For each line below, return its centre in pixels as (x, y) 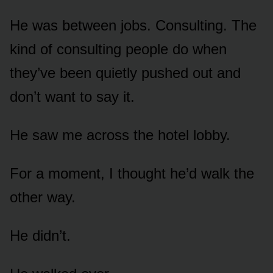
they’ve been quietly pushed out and (125, 73)
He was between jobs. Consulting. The (133, 25)
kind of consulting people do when (118, 49)
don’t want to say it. (72, 96)
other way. (43, 197)
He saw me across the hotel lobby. (120, 135)
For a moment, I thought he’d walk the (132, 173)
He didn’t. (40, 235)
